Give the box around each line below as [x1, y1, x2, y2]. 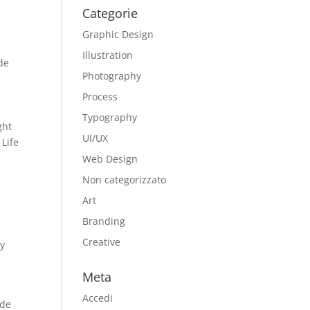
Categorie [82, 5, 138, 21]
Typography [82, 111, 138, 124]
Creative [82, 235, 121, 248]
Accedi [82, 291, 113, 304]
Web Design [82, 152, 138, 165]
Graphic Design [82, 28, 154, 41]
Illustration [82, 48, 134, 62]
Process [82, 90, 118, 103]
